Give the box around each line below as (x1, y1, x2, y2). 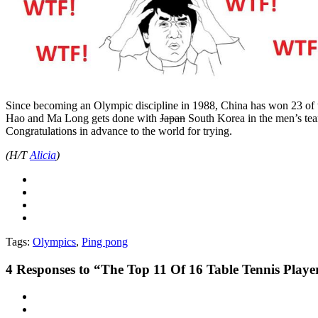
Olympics (33, 235, 76, 248)
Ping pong (82, 235, 128, 248)
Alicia (30, 148, 56, 161)
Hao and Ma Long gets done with (6, 111, 160, 124)
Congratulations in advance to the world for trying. (6, 124, 232, 137)
